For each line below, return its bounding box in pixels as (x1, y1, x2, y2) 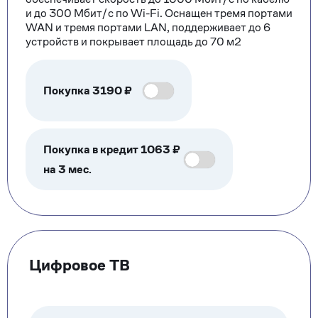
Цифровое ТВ (29, 255, 130, 275)
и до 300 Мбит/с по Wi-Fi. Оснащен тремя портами (26, 6, 292, 21)
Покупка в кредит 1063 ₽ (43, 141, 180, 157)
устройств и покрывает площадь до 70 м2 (26, 34, 241, 49)
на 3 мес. (43, 161, 92, 177)
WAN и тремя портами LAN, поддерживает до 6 (26, 20, 270, 35)
